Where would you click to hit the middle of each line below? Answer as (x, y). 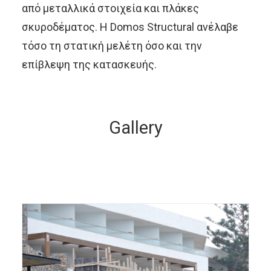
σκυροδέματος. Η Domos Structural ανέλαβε (130, 27)
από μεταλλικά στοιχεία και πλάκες (110, 8)
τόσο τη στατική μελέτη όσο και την (112, 46)
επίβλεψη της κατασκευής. (89, 64)
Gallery (135, 128)
